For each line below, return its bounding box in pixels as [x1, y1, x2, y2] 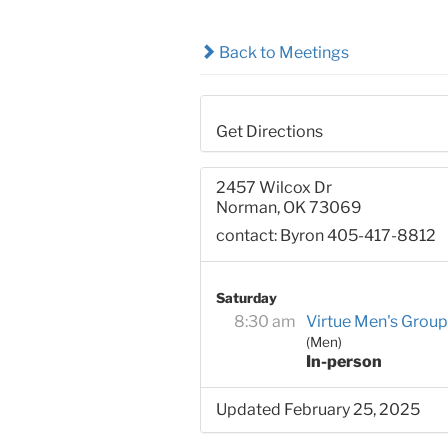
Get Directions [215, 122, 323, 142]
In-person [305, 352, 382, 372]
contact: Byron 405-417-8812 [215, 226, 436, 246]
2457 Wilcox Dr [215, 178, 332, 198]
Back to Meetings [215, 42, 349, 62]
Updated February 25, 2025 [215, 400, 420, 420]
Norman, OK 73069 [215, 198, 362, 218]
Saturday [215, 290, 277, 307]
